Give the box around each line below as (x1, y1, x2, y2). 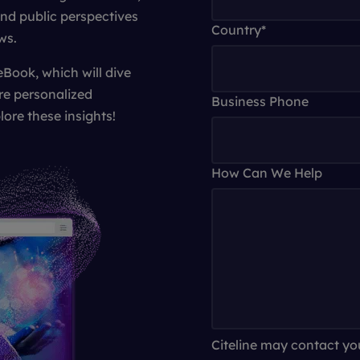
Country (211, 22, 261, 38)
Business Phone (211, 93, 309, 109)
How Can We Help (211, 165, 322, 181)
